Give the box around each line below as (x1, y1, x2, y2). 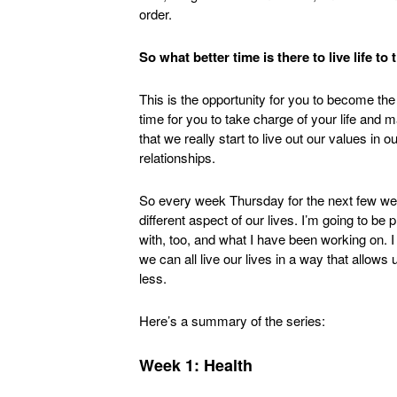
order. (139, 4, 172, 23)
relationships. (139, 148, 215, 167)
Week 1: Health (139, 354, 253, 377)
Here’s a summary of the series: (139, 311, 325, 330)
